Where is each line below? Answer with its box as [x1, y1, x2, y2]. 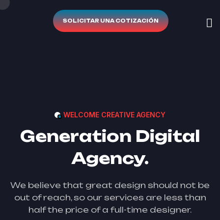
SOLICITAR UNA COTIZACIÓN [63, 18, 159, 24]
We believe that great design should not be [10, 180, 210, 190]
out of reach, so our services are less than [14, 192, 206, 202]
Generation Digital [20, 126, 200, 146]
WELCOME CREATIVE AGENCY [63, 110, 165, 119]
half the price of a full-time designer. [28, 205, 192, 215]
